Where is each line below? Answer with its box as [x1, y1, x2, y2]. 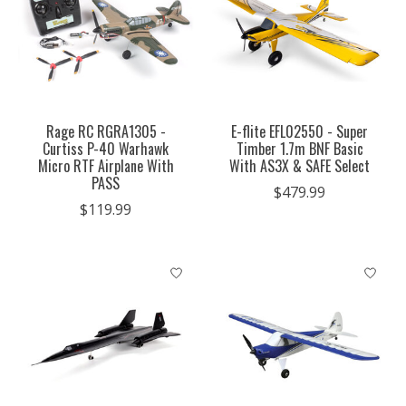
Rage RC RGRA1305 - [45, 121, 166, 143]
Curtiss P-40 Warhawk [43, 138, 169, 160]
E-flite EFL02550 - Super [231, 121, 369, 143]
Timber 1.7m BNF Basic [236, 138, 363, 160]
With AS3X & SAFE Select [229, 155, 371, 178]
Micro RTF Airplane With [37, 155, 174, 178]
